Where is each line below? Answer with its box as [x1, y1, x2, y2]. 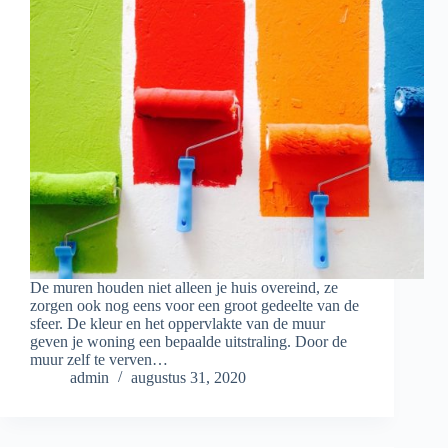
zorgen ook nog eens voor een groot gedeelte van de [30, 297, 359, 315]
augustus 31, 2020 [131, 369, 246, 387]
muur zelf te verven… [30, 351, 168, 369]
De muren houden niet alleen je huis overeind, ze [30, 279, 338, 297]
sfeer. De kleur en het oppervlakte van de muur [30, 315, 325, 333]
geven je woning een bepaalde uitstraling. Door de [30, 333, 347, 351]
